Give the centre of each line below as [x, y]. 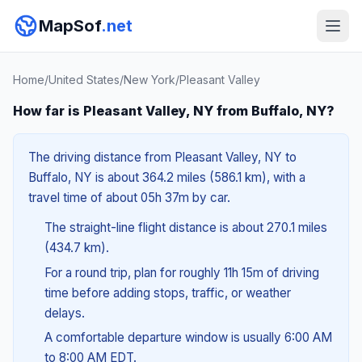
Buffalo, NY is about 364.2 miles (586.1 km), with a [167, 177]
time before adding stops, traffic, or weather [167, 293]
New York [149, 80]
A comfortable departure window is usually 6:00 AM [188, 338]
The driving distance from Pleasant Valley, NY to [162, 157]
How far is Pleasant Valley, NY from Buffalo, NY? [174, 111]
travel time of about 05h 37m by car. [129, 198]
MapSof [70, 26]
